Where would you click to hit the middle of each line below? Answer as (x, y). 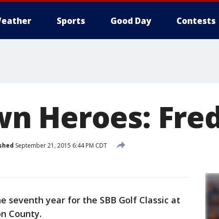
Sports (71, 21)
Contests (196, 21)
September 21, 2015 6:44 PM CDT (60, 145)
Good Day (131, 21)
